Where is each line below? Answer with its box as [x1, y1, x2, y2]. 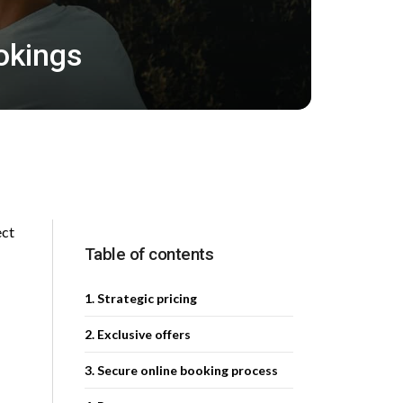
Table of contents [84, 244, 213, 264]
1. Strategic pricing [84, 291, 197, 306]
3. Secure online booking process [84, 363, 278, 378]
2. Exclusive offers [84, 327, 191, 342]
